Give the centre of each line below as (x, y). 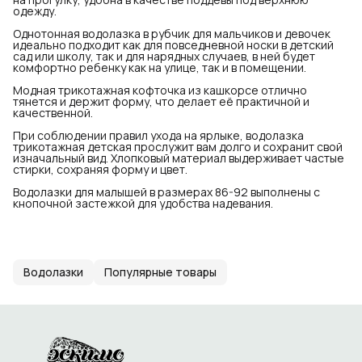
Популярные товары (160, 271)
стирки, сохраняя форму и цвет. (100, 169)
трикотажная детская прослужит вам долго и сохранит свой (178, 146)
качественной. (53, 112)
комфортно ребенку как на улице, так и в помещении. (160, 67)
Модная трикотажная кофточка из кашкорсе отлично (160, 90)
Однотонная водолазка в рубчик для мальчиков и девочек (172, 33)
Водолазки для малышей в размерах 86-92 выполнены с (166, 192)
